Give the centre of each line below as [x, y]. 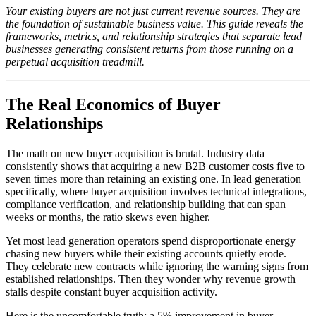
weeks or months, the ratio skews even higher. [108, 217]
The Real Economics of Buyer [113, 104]
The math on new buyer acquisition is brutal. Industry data [135, 153]
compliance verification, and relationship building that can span [146, 204]
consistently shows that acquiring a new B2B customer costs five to [155, 166]
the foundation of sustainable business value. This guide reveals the [154, 23]
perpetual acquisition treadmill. [75, 61]
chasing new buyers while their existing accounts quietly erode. [146, 253]
